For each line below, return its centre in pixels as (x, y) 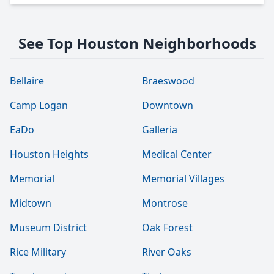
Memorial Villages (183, 179)
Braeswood (168, 81)
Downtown (168, 105)
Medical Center (177, 154)
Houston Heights (49, 154)
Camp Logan (39, 105)
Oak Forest (167, 228)
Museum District (48, 228)
